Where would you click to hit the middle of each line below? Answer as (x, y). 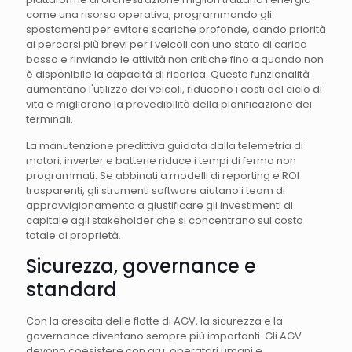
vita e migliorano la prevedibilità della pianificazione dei (169, 104)
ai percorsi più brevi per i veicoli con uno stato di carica (167, 45)
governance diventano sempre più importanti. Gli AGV (164, 336)
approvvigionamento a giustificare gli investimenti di (159, 206)
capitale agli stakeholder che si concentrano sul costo (165, 221)
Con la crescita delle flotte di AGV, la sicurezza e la (154, 321)
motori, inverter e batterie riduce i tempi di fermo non (161, 161)
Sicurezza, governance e (141, 266)
